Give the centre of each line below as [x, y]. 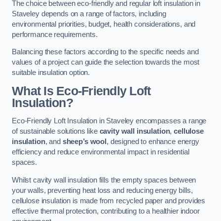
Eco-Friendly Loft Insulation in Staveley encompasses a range [109, 121]
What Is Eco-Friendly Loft [81, 91]
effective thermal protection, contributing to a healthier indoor [106, 211]
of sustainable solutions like [56, 131]
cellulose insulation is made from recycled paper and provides [109, 201]
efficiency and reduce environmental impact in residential [101, 152]
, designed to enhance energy [153, 142]
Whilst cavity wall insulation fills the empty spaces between [104, 180]
